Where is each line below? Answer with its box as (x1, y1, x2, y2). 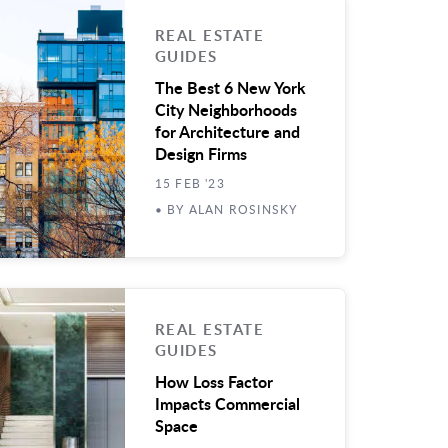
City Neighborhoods (154, 98, 297, 121)
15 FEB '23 (154, 175, 225, 191)
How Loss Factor (154, 370, 273, 393)
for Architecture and (154, 120, 300, 143)
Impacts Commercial (154, 392, 300, 415)
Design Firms (154, 142, 255, 165)
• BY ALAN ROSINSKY (154, 201, 298, 217)
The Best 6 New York (154, 76, 306, 99)
